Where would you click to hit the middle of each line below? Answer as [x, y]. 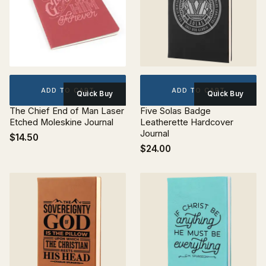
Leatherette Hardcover [187, 122]
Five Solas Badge [175, 111]
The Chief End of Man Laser [67, 111]
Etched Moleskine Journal [61, 122]
